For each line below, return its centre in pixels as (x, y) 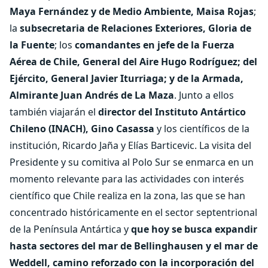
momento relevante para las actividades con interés (127, 179)
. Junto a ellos (204, 95)
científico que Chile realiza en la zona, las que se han (127, 196)
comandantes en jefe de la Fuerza (155, 45)
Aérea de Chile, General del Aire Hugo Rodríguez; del (133, 62)
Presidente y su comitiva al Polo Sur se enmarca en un (132, 162)
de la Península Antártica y (70, 229)
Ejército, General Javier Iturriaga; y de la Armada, (127, 78)
